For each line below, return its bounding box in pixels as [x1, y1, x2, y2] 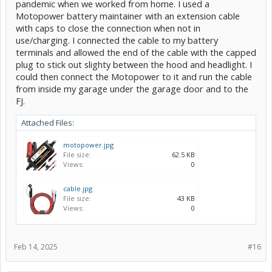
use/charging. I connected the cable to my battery [16, 34, 218, 47]
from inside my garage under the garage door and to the [16, 83, 248, 95]
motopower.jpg [63, 140, 114, 150]
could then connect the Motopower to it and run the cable [16, 70, 252, 83]
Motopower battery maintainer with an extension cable [16, 10, 240, 22]
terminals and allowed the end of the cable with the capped [16, 46, 256, 59]
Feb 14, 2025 [14, 242, 58, 253]
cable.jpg [63, 184, 92, 194]
